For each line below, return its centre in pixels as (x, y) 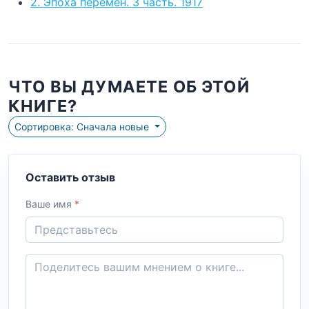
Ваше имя (50, 203)
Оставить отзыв (70, 177)
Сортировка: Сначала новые (114, 126)
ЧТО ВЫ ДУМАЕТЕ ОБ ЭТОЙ (129, 86)
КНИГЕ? (43, 106)
